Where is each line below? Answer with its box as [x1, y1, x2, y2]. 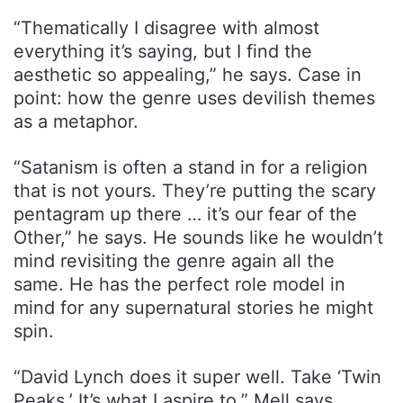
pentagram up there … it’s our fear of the [13, 202, 357, 225]
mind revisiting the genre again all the [13, 249, 335, 272]
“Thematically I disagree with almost [13, 16, 319, 39]
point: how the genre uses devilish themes [13, 86, 375, 109]
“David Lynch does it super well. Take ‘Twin [13, 365, 381, 388]
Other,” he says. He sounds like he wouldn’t [13, 226, 383, 248]
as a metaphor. [13, 110, 139, 132]
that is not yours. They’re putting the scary [13, 179, 376, 201]
